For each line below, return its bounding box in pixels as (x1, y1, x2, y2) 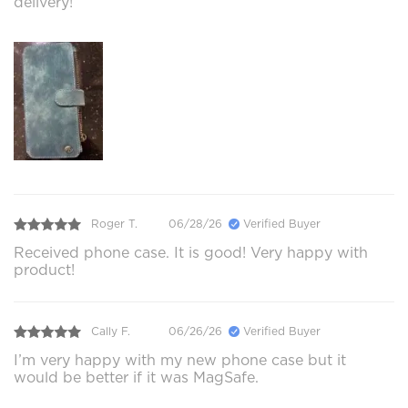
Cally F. (91, 324, 130, 339)
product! (14, 260, 75, 279)
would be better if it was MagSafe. (14, 368, 259, 386)
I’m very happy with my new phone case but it (14, 351, 346, 369)
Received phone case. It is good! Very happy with (14, 243, 368, 261)
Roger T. (91, 217, 138, 231)
